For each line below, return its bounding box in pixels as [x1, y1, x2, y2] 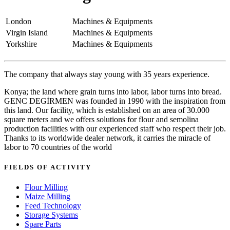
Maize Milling [25, 192, 70, 201]
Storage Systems [25, 210, 78, 220]
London [6, 16, 31, 26]
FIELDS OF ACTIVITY [4, 163, 91, 171]
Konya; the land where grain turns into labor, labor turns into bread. [4, 87, 222, 96]
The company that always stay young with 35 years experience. [4, 69, 209, 79]
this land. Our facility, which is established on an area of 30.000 [4, 105, 209, 114]
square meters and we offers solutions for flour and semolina [4, 114, 199, 124]
